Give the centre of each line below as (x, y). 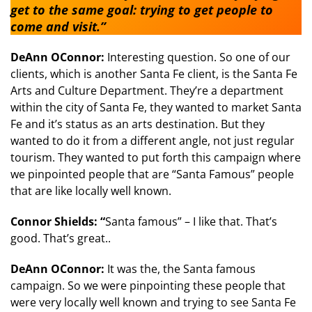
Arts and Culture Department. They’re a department (147, 90)
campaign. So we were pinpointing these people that (148, 285)
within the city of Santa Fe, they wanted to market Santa (156, 107)
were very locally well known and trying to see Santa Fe (153, 302)
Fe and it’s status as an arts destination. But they (138, 124)
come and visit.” (58, 26)
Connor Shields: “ (58, 221)
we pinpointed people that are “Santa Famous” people (152, 174)
